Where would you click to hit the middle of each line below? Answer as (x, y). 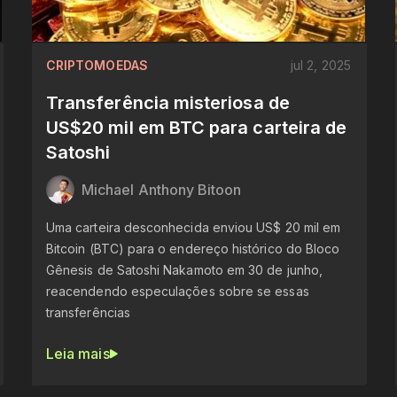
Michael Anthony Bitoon (161, 189)
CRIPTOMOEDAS (97, 65)
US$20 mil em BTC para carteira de (196, 127)
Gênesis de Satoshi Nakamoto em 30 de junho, (184, 269)
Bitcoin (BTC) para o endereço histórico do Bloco (193, 248)
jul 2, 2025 (321, 65)
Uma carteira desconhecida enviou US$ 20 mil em (193, 227)
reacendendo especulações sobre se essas (177, 291)
